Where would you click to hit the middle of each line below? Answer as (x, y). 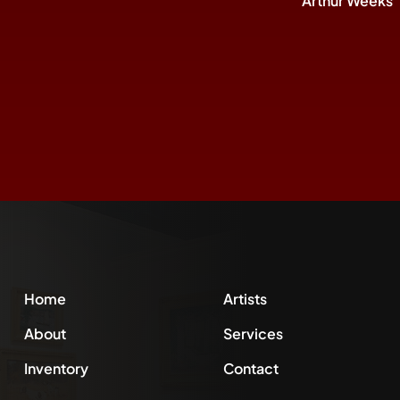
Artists (245, 298)
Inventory (57, 368)
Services (253, 333)
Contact (250, 368)
